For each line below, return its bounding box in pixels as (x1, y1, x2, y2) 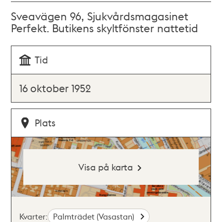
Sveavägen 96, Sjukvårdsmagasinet (11, 9, 189, 23)
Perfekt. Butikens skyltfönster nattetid (11, 21, 199, 35)
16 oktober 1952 (19, 81, 92, 95)
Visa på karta (78, 161, 133, 172)
